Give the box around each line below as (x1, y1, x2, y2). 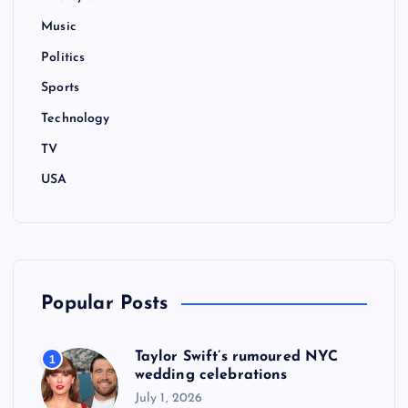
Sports (41, 81, 79, 96)
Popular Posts (41, 294, 168, 314)
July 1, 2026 (134, 391, 203, 405)
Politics (41, 50, 86, 65)
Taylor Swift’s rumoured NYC (134, 350, 339, 365)
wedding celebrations (134, 368, 288, 383)
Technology (41, 111, 110, 126)
